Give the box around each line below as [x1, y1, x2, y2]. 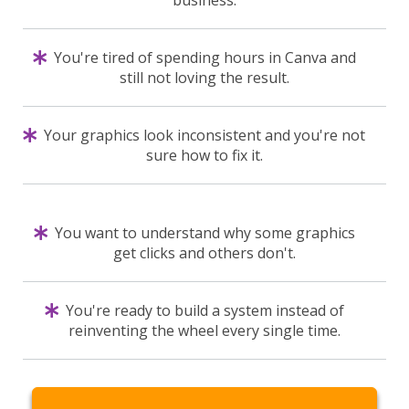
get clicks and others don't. [113, 242, 296, 263]
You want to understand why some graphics [54, 222, 355, 243]
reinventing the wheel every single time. [68, 320, 341, 341]
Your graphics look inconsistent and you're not [44, 124, 366, 145]
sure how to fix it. [146, 144, 263, 165]
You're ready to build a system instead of [65, 299, 344, 320]
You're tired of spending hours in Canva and [53, 47, 356, 68]
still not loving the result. [120, 67, 289, 88]
